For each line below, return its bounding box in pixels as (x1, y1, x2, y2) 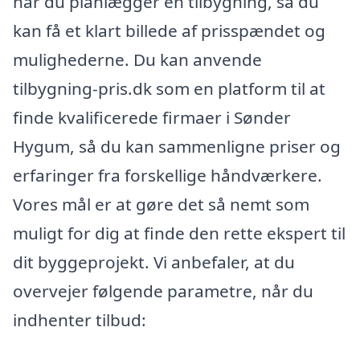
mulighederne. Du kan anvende (13, 47, 262, 71)
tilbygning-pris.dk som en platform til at (13, 76, 325, 100)
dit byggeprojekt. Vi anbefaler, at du (13, 250, 295, 273)
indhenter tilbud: (13, 308, 146, 331)
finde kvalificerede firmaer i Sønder (13, 105, 291, 129)
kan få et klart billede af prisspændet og (13, 18, 325, 42)
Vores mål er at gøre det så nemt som (13, 192, 309, 215)
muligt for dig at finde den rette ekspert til (13, 221, 346, 244)
